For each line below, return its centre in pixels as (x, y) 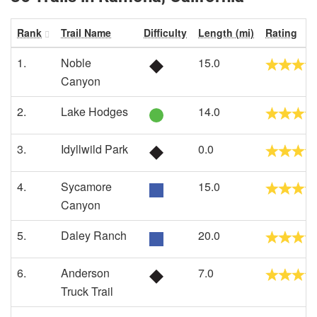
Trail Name (86, 33)
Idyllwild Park (94, 149)
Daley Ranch (94, 235)
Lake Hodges (94, 111)
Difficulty (165, 33)
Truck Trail (87, 291)
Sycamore (86, 186)
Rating (281, 33)
